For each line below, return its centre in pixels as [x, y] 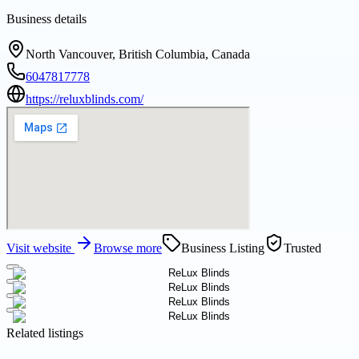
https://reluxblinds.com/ [85, 99]
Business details [46, 19]
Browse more [128, 248]
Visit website [40, 248]
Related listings [45, 333]
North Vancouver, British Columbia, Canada [138, 54]
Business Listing [223, 248]
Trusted [303, 248]
